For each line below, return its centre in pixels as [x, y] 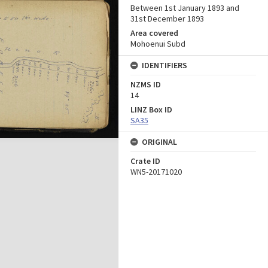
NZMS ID [146, 84]
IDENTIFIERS [165, 65]
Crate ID [145, 161]
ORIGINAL [159, 142]
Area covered [154, 33]
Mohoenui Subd [158, 44]
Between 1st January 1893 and [185, 8]
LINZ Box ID [151, 109]
